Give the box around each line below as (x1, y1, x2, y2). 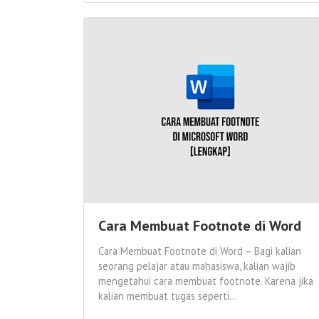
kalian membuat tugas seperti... (98, 289, 237, 303)
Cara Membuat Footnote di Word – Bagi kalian (98, 244, 301, 258)
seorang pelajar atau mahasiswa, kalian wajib (98, 259, 296, 273)
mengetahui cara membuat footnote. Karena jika (98, 274, 313, 288)
